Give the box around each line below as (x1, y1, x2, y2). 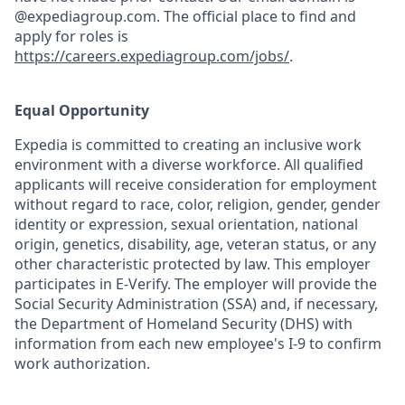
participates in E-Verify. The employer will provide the (14, 274, 377, 294)
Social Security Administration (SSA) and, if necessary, (14, 294, 378, 314)
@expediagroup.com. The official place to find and (14, 6, 356, 26)
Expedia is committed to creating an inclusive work (14, 135, 362, 155)
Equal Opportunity (14, 100, 149, 120)
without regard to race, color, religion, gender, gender (14, 194, 381, 214)
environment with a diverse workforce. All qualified (14, 155, 363, 174)
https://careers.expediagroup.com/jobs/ (14, 46, 289, 66)
